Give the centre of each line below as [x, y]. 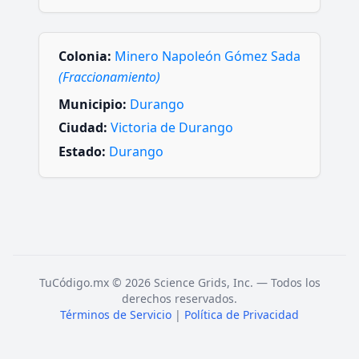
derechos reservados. [179, 298]
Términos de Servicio [116, 314]
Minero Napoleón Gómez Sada [208, 56]
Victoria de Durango [172, 128]
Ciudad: [83, 128]
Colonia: [85, 56]
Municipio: [93, 105]
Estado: [82, 151]
